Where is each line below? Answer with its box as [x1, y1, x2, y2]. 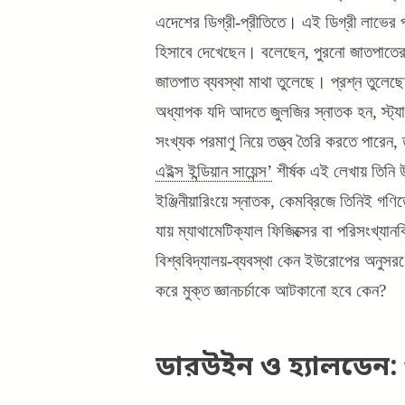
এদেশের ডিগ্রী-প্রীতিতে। [155, 12, 302, 32]
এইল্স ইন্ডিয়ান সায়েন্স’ [155, 161, 272, 181]
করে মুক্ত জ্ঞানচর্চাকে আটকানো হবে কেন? [155, 280, 386, 300]
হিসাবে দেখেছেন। [155, 42, 257, 61]
